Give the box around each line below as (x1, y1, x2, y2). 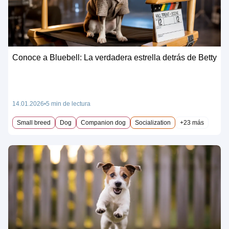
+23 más (180, 119, 204, 126)
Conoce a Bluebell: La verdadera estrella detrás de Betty (12, 53, 217, 62)
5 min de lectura (46, 100, 90, 107)
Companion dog (81, 119, 126, 126)
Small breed (17, 119, 51, 126)
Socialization (135, 119, 171, 126)
